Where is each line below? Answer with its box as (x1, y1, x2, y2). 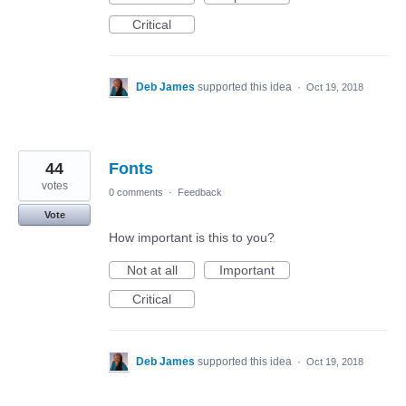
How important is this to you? (109, 230, 275, 245)
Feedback (178, 187, 222, 198)
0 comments (109, 187, 163, 198)
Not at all (126, 263, 178, 277)
